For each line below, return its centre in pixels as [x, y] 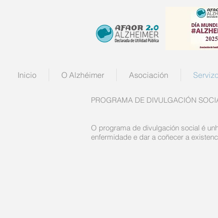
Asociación [149, 75]
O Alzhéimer [83, 75]
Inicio [27, 75]
